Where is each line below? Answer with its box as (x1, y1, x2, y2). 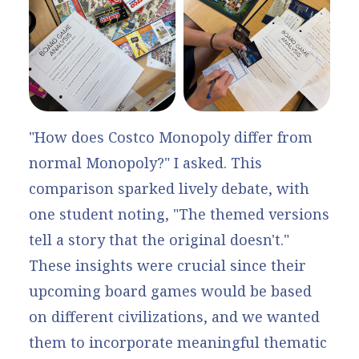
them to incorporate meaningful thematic (29, 333, 327, 353)
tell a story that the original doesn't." (29, 230, 289, 250)
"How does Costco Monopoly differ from (29, 127, 313, 147)
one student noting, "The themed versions (29, 204, 329, 224)
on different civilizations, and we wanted (29, 307, 320, 327)
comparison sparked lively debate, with (29, 179, 309, 199)
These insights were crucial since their (29, 256, 306, 276)
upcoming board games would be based (29, 281, 312, 301)
